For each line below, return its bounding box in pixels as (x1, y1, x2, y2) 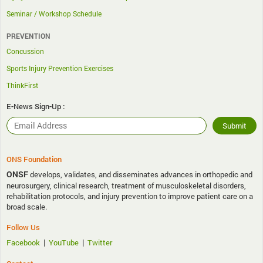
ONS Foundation (6, 153, 62, 164)
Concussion (6, 46, 44, 56)
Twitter (87, 237, 112, 248)
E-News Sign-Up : (6, 100, 65, 112)
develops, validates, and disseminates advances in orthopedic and (28, 168, 252, 180)
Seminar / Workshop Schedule (6, 8, 102, 18)
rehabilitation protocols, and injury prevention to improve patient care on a (6, 190, 253, 201)
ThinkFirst (6, 80, 38, 90)
